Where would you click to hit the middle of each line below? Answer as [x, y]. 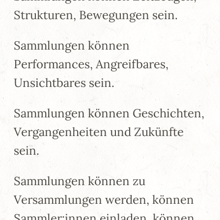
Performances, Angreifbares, [91, 64]
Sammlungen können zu [80, 181]
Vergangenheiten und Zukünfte [99, 132]
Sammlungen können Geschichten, [109, 113]
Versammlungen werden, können [104, 199]
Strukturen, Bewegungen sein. [96, 15]
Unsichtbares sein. [64, 82]
